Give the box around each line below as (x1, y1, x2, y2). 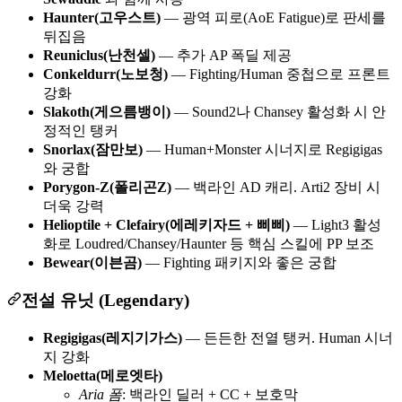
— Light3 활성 (290, 216, 381, 232)
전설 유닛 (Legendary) (22, 291, 189, 310)
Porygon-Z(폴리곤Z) (43, 179, 171, 195)
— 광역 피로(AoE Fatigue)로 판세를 (161, 9, 386, 25)
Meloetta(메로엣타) (43, 367, 162, 383)
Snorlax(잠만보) (43, 141, 143, 157)
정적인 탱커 (43, 122, 118, 138)
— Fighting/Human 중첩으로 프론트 (168, 66, 390, 82)
